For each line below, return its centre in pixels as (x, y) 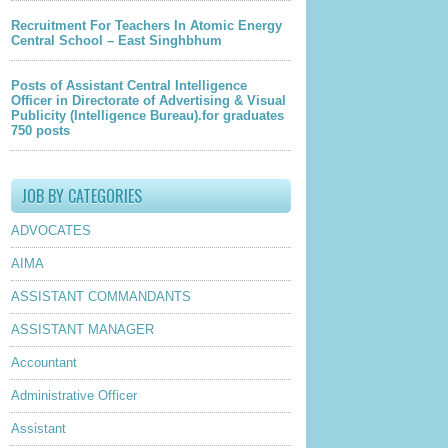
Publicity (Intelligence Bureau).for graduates (147, 116)
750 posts (40, 131)
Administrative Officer (74, 395)
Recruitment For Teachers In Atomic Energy (146, 26)
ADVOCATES (51, 230)
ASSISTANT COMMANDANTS (101, 296)
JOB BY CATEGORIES (81, 195)
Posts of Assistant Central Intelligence (129, 86)
